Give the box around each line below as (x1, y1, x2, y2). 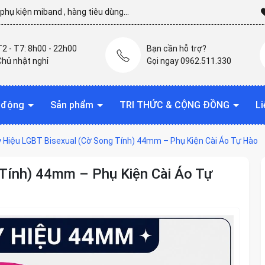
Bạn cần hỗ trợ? (147, 43, 206, 53)
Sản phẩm (50, 99, 96, 111)
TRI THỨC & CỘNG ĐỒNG (119, 99, 232, 111)
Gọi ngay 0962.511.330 (147, 56, 231, 66)
